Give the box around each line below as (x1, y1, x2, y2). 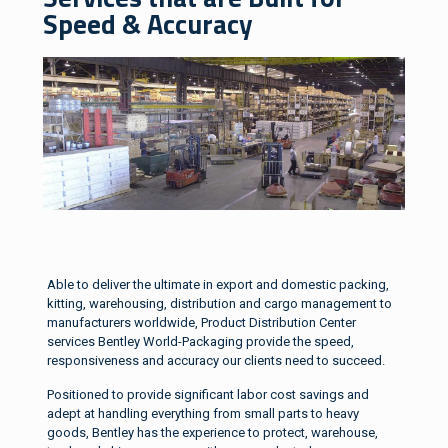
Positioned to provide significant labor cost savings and (46, 386, 369, 402)
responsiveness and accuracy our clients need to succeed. (46, 352, 385, 368)
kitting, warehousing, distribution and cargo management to (46, 295, 392, 311)
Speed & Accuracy (43, 3, 253, 44)
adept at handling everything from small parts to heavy (46, 405, 359, 421)
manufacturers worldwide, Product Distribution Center (46, 314, 356, 330)
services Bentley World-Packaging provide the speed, (46, 333, 354, 349)
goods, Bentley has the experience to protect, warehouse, (46, 424, 378, 440)
